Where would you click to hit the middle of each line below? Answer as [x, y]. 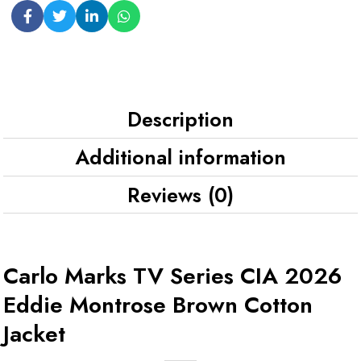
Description [180, 119]
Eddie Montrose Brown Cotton [158, 305]
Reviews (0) [180, 195]
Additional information [180, 157]
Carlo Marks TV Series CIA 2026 [172, 276]
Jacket [34, 334]
